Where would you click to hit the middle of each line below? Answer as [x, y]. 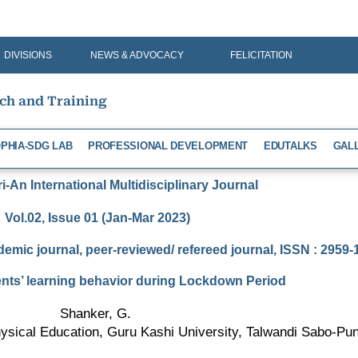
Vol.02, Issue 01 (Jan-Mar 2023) [97, 217]
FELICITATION [261, 55]
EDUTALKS [290, 145]
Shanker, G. [97, 313]
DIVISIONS [28, 55]
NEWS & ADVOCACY [137, 55]
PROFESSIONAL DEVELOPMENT [168, 145]
